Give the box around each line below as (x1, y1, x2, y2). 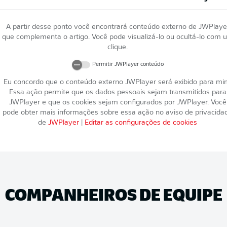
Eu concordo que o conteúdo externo (3, 78, 125, 86)
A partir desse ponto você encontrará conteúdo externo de (6, 23, 199, 31)
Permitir (92, 62, 115, 68)
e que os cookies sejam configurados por (40, 98, 177, 106)
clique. (107, 44, 128, 52)
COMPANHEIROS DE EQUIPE (5, 183, 222, 205)
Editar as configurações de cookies (85, 119, 197, 127)
